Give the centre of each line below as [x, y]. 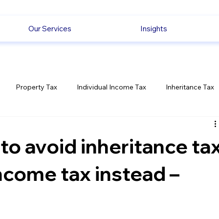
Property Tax [37, 87]
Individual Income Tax [112, 87]
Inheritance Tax [190, 87]
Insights [153, 29]
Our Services [50, 29]
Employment [27, 126]
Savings [80, 126]
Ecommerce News [142, 126]
